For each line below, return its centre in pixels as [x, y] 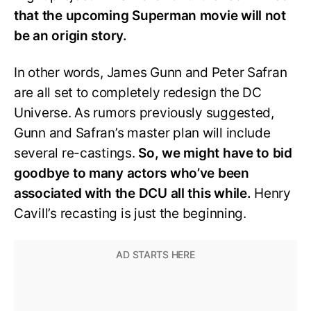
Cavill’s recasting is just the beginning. [130, 214]
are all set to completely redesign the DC [138, 93]
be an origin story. [70, 36]
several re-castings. [76, 153]
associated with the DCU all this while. [133, 194]
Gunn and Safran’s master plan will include [142, 133]
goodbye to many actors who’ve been [132, 174]
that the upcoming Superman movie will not [150, 16]
